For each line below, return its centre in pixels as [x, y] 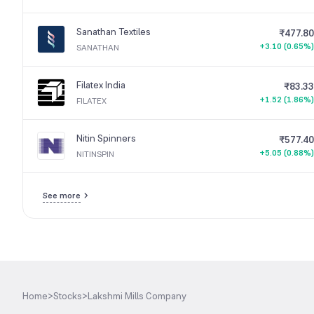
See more [62, 195]
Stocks [68, 296]
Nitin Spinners [106, 138]
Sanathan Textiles [114, 32]
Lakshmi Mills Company [137, 296]
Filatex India [101, 85]
